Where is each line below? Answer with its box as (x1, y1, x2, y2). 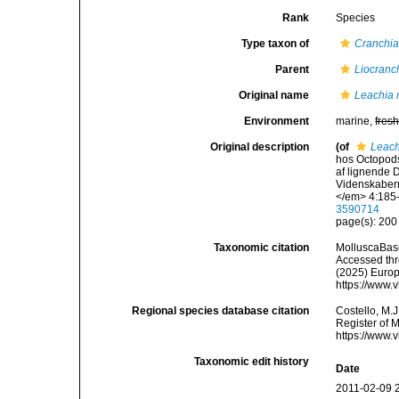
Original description (210, 141, 310, 153)
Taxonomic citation (214, 241, 310, 254)
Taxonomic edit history (194, 355, 310, 368)
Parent (275, 63, 310, 76)
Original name (239, 89, 310, 102)
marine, (336, 115, 376, 127)
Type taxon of (241, 37, 310, 50)
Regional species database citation (132, 305, 310, 317)
